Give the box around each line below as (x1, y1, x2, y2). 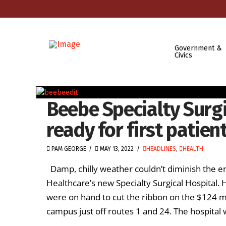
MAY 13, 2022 (98, 145, 134, 152)
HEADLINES (146, 145, 176, 152)
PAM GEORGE (50, 145, 86, 152)
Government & (174, 43, 222, 52)
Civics (174, 50, 192, 60)
